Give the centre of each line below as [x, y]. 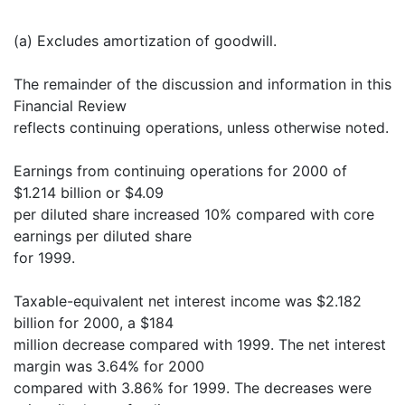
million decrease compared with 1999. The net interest [200, 345]
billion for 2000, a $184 [94, 323]
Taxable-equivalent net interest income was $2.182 [188, 301]
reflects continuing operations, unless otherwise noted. [201, 128]
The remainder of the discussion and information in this [202, 85]
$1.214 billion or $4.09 [89, 193]
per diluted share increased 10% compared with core [194, 215]
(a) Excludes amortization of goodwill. [145, 41]
